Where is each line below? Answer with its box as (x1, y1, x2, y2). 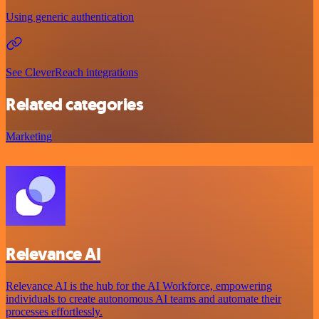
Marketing (6, 130, 52, 143)
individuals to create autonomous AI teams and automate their (6, 293, 281, 305)
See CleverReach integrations (6, 66, 138, 79)
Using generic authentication (6, 11, 134, 23)
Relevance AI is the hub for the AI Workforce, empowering (6, 280, 272, 293)
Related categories (6, 93, 144, 117)
